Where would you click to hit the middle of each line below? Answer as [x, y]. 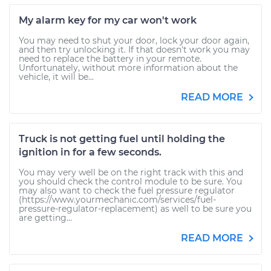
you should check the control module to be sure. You [130, 181]
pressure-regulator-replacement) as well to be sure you [135, 209]
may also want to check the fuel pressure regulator [127, 191]
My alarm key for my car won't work [108, 20]
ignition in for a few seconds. [90, 152]
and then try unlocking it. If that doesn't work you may [134, 50]
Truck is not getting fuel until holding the [122, 139]
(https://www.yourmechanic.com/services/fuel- [117, 200]
